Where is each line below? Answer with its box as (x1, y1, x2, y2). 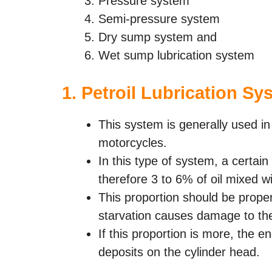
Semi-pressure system (98, 12, 220, 25)
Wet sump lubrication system (98, 48, 254, 62)
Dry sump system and (98, 30, 217, 44)
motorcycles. (98, 135, 167, 149)
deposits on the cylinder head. (98, 245, 260, 259)
